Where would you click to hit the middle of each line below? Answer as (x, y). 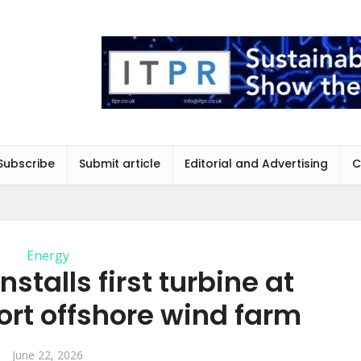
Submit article (120, 164)
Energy (48, 255)
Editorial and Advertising (256, 164)
